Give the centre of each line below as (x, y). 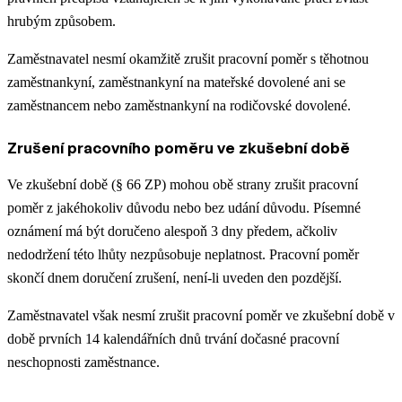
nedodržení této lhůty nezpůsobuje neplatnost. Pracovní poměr (183, 254)
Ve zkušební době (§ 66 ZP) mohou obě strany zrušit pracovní (183, 184)
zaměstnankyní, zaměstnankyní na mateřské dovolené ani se (176, 82)
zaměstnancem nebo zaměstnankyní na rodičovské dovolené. (179, 105)
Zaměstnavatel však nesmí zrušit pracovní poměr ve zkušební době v (201, 315)
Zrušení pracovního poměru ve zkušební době (179, 147)
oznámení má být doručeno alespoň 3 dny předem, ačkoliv (172, 231)
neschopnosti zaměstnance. (83, 362)
